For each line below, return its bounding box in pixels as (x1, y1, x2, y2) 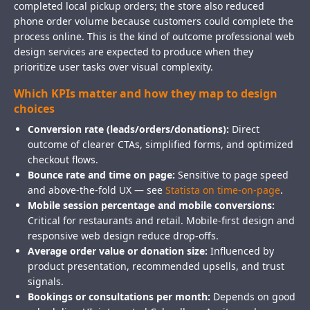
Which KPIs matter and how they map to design (14, 86, 277, 102)
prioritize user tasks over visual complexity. (14, 60, 213, 74)
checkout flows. (28, 153, 98, 167)
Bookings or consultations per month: (28, 290, 210, 304)
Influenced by (208, 244, 274, 258)
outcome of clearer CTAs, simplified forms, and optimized (28, 138, 293, 152)
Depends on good (210, 290, 295, 304)
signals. (28, 275, 64, 289)
